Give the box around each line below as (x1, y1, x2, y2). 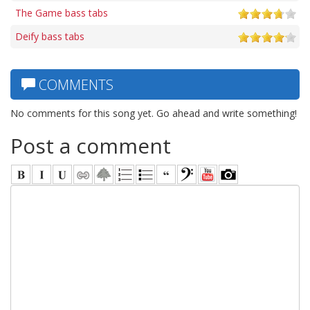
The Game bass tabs (15, 6, 108, 19)
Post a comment (10, 131, 171, 160)
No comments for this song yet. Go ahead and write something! (10, 106, 297, 120)
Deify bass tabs (15, 29, 84, 43)
